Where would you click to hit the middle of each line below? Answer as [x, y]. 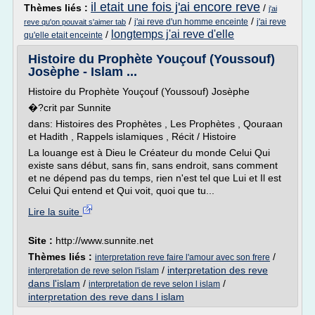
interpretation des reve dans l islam [106, 297]
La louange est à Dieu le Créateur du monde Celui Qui [149, 153]
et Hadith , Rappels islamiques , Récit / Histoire [132, 136]
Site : [42, 240]
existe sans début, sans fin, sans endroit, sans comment [153, 165]
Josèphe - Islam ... [83, 72]
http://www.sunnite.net [104, 240]
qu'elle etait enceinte [63, 35]
